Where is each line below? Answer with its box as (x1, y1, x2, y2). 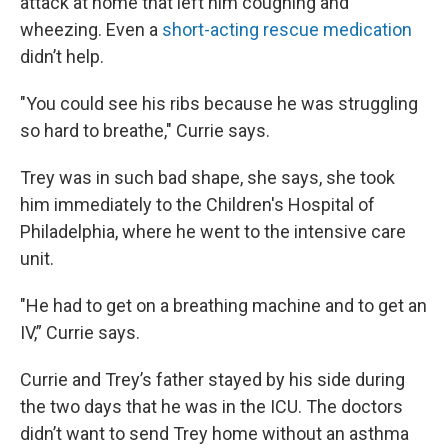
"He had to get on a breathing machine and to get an (20, 295, 427, 316)
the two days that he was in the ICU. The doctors (20, 396, 403, 417)
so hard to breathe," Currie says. (20, 120, 270, 141)
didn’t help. (20, 46, 104, 67)
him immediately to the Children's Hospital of (20, 194, 375, 215)
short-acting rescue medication (162, 19, 412, 40)
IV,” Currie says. (20, 322, 140, 343)
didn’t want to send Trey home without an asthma (20, 423, 409, 444)
